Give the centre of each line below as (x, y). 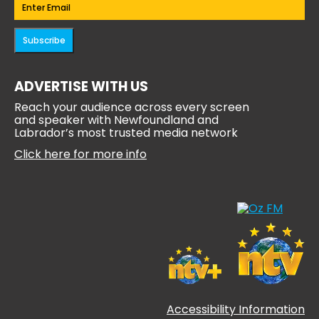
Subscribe (44, 41)
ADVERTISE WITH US (81, 87)
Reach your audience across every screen (132, 108)
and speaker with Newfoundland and (116, 120)
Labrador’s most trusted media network (126, 133)
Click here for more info (80, 155)
